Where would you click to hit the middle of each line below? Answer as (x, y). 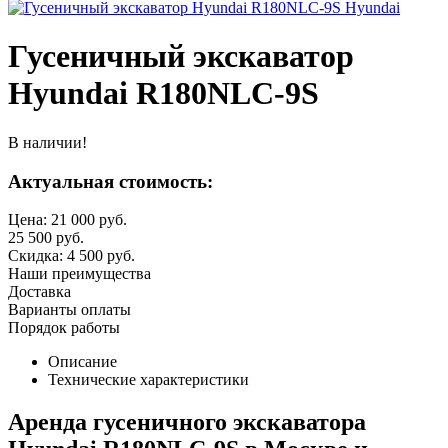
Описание (82, 362)
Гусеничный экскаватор (181, 56)
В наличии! (47, 142)
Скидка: (37, 256)
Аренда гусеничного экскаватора (187, 422)
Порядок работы (64, 328)
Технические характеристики (148, 380)
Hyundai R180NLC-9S (163, 93)
